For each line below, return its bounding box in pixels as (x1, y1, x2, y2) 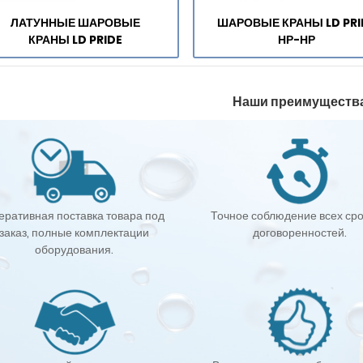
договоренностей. (253, 224, 348, 241)
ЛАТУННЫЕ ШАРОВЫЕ (11, 15, 141, 32)
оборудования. (34, 241, 113, 258)
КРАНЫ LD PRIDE (28, 32, 123, 49)
